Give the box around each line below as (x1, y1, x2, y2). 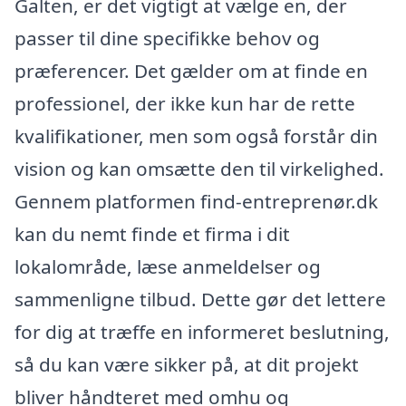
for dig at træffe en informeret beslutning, (14, 318, 390, 344)
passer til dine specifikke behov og (14, 24, 320, 51)
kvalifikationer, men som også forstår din (14, 122, 378, 149)
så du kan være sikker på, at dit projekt (14, 351, 359, 377)
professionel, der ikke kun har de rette (14, 90, 355, 116)
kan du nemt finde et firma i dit (14, 220, 290, 246)
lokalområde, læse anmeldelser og (14, 253, 321, 279)
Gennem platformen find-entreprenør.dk (14, 188, 378, 214)
